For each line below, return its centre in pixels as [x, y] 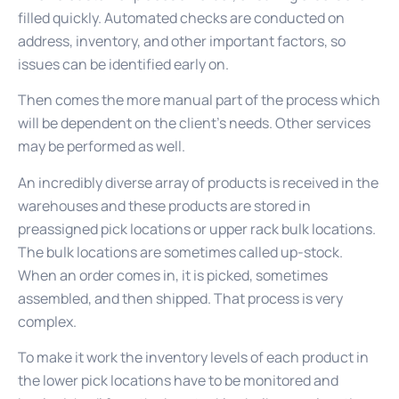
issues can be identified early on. [123, 64]
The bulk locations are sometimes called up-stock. [180, 252]
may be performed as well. [102, 147]
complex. [47, 321]
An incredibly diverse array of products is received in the [198, 182]
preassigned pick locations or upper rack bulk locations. [197, 228]
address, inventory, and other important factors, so [182, 41]
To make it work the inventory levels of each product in [193, 357]
